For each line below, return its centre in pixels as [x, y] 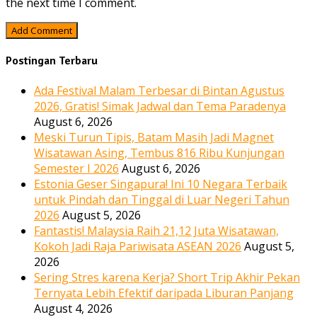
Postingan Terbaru [52, 60]
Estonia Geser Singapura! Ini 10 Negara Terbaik [161, 184]
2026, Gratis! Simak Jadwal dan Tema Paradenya [160, 106]
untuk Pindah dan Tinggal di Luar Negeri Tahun [162, 200]
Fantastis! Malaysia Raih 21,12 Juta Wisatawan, [156, 231]
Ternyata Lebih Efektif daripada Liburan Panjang [164, 293]
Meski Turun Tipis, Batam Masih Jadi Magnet [154, 138]
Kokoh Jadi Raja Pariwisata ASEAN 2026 [138, 247]
